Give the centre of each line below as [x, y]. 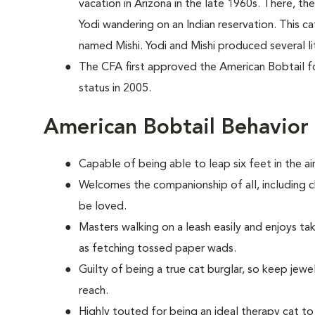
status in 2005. [115, 89]
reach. [94, 291]
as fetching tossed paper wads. [157, 249]
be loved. [103, 207]
